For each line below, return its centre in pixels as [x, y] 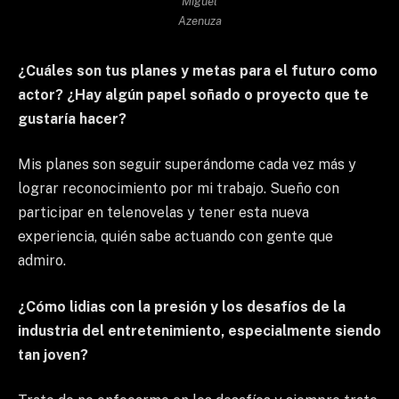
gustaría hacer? [72, 118]
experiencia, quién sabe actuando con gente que [175, 237]
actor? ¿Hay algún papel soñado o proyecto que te [193, 94]
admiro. [42, 261]
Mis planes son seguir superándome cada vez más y [187, 165]
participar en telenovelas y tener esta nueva [163, 213]
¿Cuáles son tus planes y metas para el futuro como [198, 70]
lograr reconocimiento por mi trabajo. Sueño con [179, 189]
